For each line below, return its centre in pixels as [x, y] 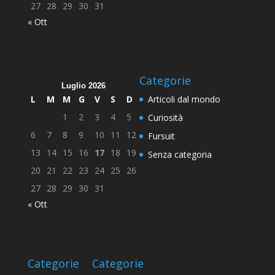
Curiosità [165, 118]
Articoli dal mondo [184, 99]
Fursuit [161, 136]
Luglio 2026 [83, 86]
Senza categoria [180, 155]
